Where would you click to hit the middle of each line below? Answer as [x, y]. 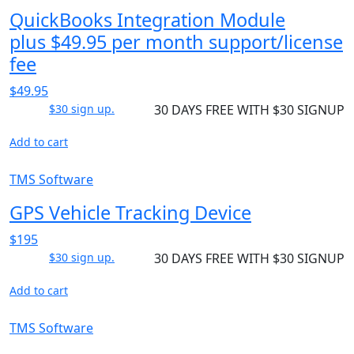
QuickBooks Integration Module [147, 19]
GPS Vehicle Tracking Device [130, 212]
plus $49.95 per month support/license [176, 41]
